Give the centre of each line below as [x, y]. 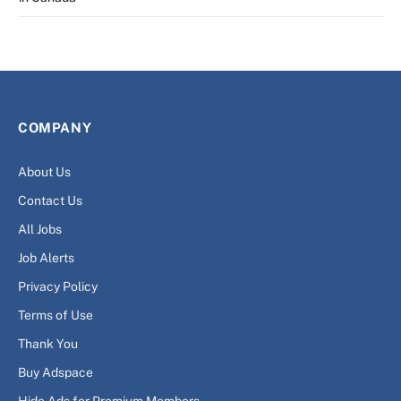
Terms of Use [55, 316]
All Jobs [40, 230]
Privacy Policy [58, 287]
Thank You [48, 344]
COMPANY [55, 128]
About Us [44, 172]
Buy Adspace [55, 373]
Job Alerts [46, 258]
